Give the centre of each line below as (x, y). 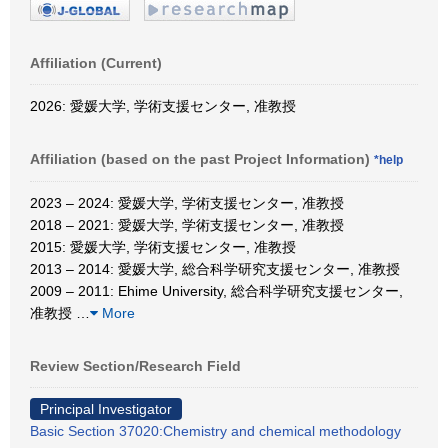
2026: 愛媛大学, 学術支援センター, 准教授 (163, 105)
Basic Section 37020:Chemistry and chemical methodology (215, 430)
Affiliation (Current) (96, 62)
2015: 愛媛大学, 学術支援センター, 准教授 (163, 246)
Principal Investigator (106, 408)
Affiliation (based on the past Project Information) (202, 158)
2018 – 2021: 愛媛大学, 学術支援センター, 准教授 (187, 224)
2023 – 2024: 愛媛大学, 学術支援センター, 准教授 (187, 202)
